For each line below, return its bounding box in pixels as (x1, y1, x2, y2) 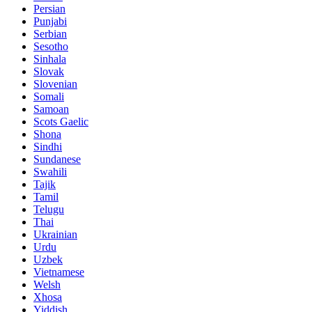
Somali (33, 91, 64, 103)
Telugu (33, 203, 64, 216)
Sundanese (33, 153, 81, 166)
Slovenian (33, 78, 77, 91)
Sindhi (33, 141, 62, 153)
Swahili (33, 166, 67, 178)
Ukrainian (33, 228, 77, 241)
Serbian (33, 28, 67, 40)
